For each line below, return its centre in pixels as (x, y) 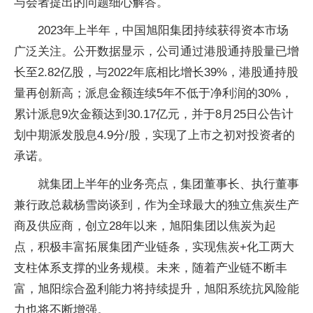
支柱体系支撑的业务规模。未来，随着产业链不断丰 (151, 268)
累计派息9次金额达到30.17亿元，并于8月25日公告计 (154, 114)
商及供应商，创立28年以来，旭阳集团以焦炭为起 (145, 226)
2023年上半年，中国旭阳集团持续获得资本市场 (163, 30)
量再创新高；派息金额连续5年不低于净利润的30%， (153, 93)
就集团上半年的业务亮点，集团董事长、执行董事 (168, 184)
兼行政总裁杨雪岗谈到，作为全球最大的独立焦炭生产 (156, 205)
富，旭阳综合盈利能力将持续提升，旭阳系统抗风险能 (156, 289)
